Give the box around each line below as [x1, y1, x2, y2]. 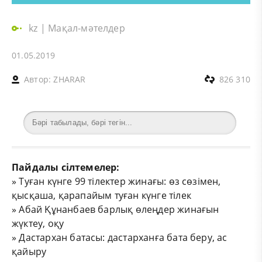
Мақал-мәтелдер [48, 21, 125, 35]
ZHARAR [53, 73, 86, 85]
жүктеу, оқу [12, 216, 64, 230]
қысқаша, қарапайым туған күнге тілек [12, 188, 191, 202]
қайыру [12, 244, 47, 258]
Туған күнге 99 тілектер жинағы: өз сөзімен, [19, 174, 221, 188]
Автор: [24, 73, 54, 85]
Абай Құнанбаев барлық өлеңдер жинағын [19, 202, 219, 216]
